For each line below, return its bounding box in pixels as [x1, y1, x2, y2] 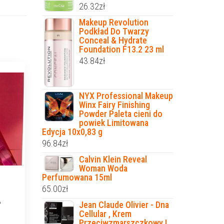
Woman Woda [78, 162, 127, 173]
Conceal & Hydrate [78, 34, 147, 45]
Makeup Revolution [78, 16, 148, 27]
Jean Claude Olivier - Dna [78, 199, 169, 210]
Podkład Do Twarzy [78, 25, 149, 36]
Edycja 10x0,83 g [41, 126, 102, 137]
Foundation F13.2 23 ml [78, 43, 164, 54]
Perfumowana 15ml [41, 171, 112, 182]
